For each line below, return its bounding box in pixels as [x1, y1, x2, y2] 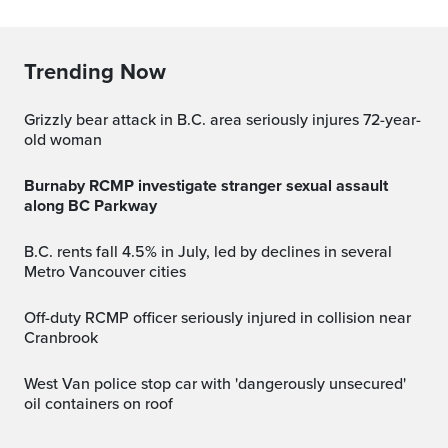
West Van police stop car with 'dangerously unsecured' [24, 374, 37, 394]
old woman [24, 130, 102, 150]
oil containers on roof [24, 394, 173, 414]
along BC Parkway [24, 196, 157, 216]
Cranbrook [24, 328, 98, 348]
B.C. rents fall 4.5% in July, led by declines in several [24, 242, 38, 262]
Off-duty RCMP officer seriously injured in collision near [24, 308, 36, 328]
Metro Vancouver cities [24, 262, 186, 282]
